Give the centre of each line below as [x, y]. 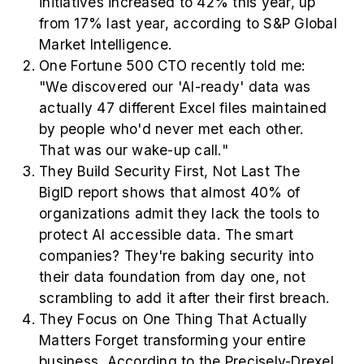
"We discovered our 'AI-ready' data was [175, 87]
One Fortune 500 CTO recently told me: [173, 66]
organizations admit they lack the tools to [180, 214]
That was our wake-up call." [134, 150]
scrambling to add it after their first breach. [185, 298]
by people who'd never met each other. [172, 129]
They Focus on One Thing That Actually [173, 319]
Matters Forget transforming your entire [172, 340]
